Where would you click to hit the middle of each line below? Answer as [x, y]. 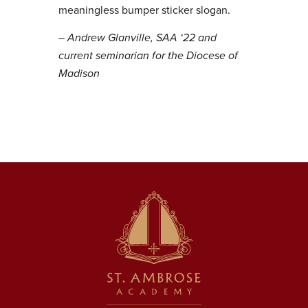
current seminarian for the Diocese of [148, 56]
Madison [79, 74]
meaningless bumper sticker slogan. [144, 10]
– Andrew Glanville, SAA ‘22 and [137, 38]
